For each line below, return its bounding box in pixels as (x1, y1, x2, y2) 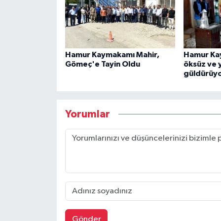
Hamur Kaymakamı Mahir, (65, 51, 159, 59)
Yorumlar (65, 109, 110, 119)
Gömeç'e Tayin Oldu (65, 60, 140, 69)
